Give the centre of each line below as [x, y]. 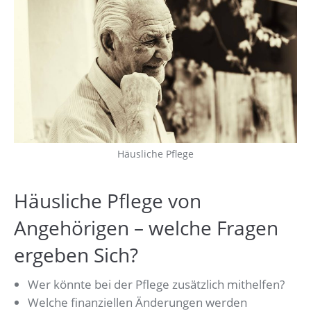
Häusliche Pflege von [108, 201]
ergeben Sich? [76, 255]
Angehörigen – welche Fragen [146, 228]
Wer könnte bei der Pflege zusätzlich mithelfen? [156, 285]
